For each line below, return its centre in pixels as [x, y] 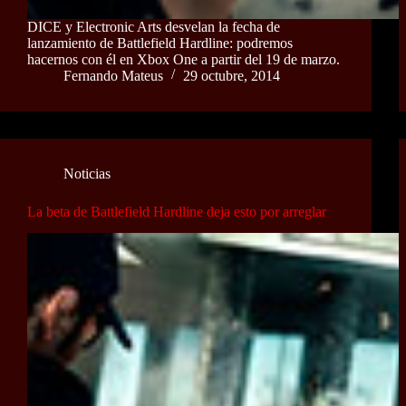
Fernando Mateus [113, 75]
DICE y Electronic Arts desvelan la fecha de [154, 26]
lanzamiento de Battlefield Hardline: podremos [160, 43]
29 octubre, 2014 [232, 75]
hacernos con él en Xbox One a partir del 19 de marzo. [184, 59]
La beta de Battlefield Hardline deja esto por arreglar [177, 211]
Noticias [87, 173]
